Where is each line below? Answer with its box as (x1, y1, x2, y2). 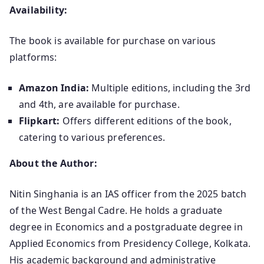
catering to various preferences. (19, 130, 166, 144)
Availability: (9, 3, 68, 16)
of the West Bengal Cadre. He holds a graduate (9, 203, 223, 217)
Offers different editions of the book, (60, 114, 232, 127)
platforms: (9, 50, 57, 64)
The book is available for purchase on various (9, 34, 216, 47)
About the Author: (9, 156, 97, 170)
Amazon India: (19, 81, 90, 94)
